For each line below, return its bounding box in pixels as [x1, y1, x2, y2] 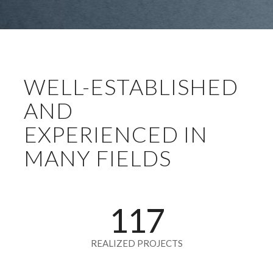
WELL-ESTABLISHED [24, 73, 238, 100]
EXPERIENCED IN [24, 120, 208, 147]
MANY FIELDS [24, 144, 171, 171]
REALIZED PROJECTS [90, 237, 183, 249]
